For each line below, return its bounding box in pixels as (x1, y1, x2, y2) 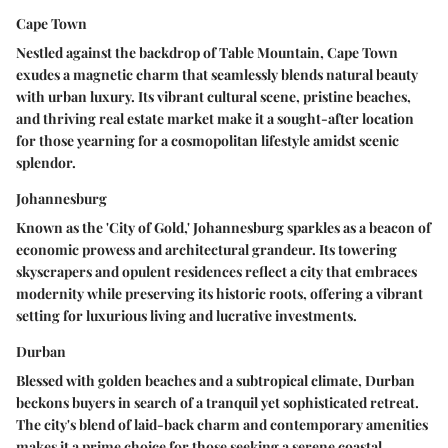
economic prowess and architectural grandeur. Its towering (16, 240, 397, 260)
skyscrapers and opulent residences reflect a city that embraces (16, 262, 417, 282)
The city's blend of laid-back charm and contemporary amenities (16, 415, 428, 435)
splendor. (16, 153, 76, 173)
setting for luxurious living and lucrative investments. (16, 306, 357, 326)
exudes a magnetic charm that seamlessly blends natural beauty (16, 65, 418, 85)
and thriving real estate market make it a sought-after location (16, 109, 414, 129)
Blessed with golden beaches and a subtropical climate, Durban (16, 371, 415, 391)
